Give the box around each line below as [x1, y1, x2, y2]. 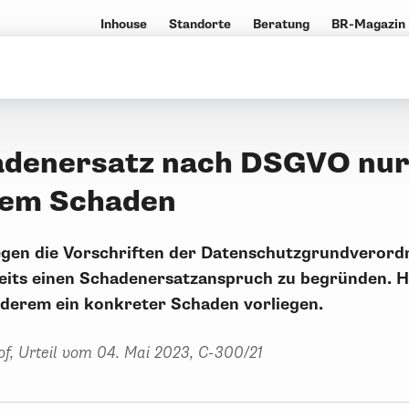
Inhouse [100, 16, 147, 32]
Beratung [252, 16, 309, 32]
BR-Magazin [330, 16, 405, 32]
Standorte [168, 16, 231, 32]
